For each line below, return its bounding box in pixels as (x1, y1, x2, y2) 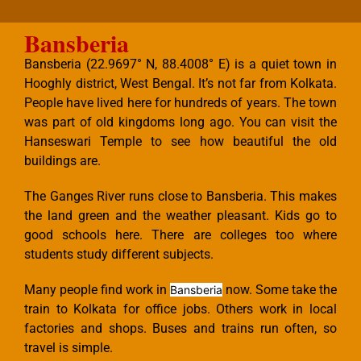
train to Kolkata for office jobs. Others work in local (24, 301, 337, 317)
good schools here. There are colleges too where (24, 227, 337, 243)
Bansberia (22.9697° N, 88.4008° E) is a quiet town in (24, 56, 337, 73)
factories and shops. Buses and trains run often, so (24, 321, 337, 337)
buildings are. (24, 153, 101, 169)
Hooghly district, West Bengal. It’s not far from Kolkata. (24, 76, 337, 92)
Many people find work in (24, 282, 170, 298)
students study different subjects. (24, 247, 214, 263)
